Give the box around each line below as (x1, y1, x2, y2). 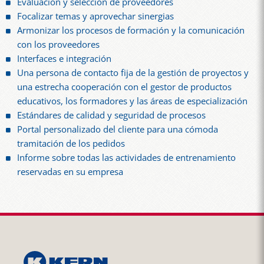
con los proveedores (17, 38, 100, 51)
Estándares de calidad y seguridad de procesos (17, 108, 206, 121)
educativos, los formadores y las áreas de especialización (17, 94, 248, 107)
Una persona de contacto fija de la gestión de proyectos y (17, 66, 249, 79)
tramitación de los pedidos (17, 137, 126, 150)
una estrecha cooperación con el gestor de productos (17, 80, 232, 93)
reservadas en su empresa (17, 165, 124, 178)
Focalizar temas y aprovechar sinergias (17, 9, 174, 22)
